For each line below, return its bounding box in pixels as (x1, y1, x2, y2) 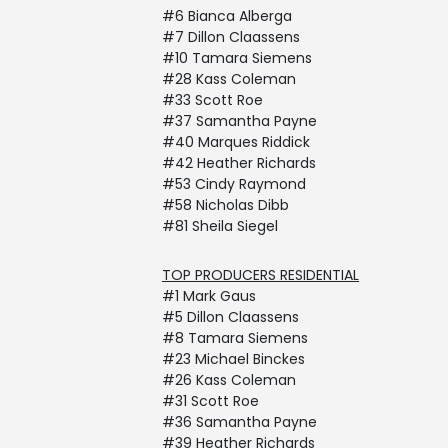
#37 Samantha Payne (162, 111, 317, 131)
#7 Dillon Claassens (162, 27, 300, 47)
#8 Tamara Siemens (162, 328, 308, 348)
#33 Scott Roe (162, 90, 263, 110)
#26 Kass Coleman (162, 370, 296, 390)
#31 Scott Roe (162, 391, 259, 411)
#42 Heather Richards (162, 153, 316, 173)
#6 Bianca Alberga (162, 6, 292, 26)
